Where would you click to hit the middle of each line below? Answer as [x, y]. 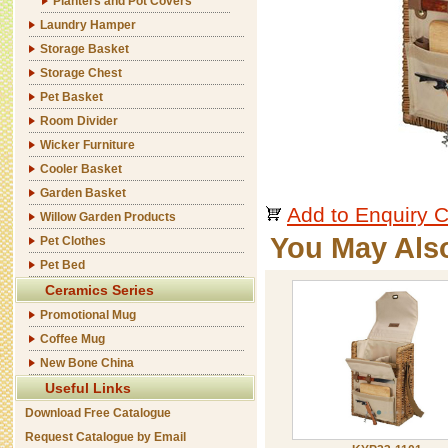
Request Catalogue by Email [105, 437]
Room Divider [79, 121]
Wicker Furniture [87, 145]
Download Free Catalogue [98, 413]
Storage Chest [81, 73]
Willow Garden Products [108, 217]
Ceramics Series [99, 290]
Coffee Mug [72, 339]
